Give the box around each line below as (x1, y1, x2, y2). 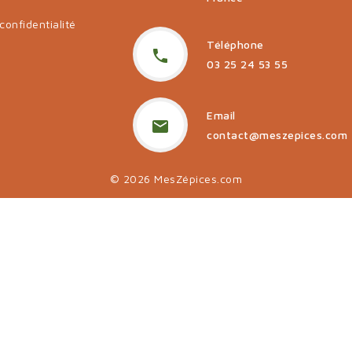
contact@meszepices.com (207, 127, 348, 141)
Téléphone (207, 37, 264, 51)
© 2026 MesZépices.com (109, 171, 243, 185)
